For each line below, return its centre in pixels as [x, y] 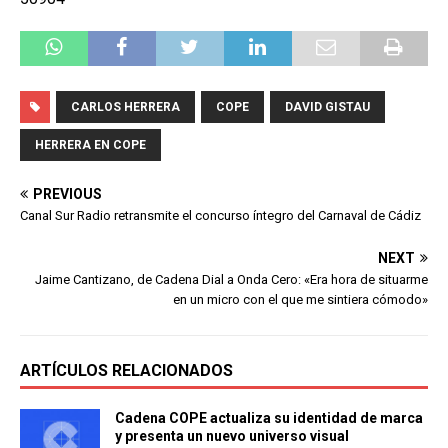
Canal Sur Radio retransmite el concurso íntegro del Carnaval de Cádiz [220, 215]
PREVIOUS [67, 193]
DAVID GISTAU [327, 106]
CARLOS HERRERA [125, 106]
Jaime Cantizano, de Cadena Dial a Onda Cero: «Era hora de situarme [231, 279]
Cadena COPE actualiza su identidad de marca [269, 417]
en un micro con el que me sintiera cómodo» [300, 299]
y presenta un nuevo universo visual [232, 435]
